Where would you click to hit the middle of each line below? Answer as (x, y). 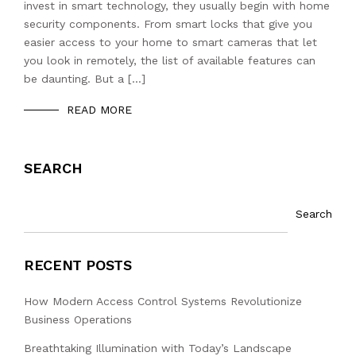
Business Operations (78, 319)
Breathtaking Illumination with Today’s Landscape (158, 348)
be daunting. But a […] (85, 79)
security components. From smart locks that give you (168, 24)
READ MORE (99, 110)
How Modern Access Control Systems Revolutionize (163, 301)
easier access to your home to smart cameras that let (170, 42)
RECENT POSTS (78, 265)
